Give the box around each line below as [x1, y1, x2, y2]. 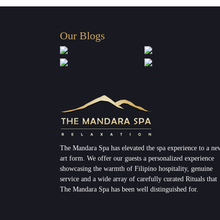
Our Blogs [60, 29, 105, 42]
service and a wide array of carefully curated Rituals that [60, 175, 217, 183]
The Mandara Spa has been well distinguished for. [60, 186, 198, 193]
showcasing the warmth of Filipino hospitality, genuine [60, 165, 213, 172]
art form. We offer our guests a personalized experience [60, 155, 214, 162]
